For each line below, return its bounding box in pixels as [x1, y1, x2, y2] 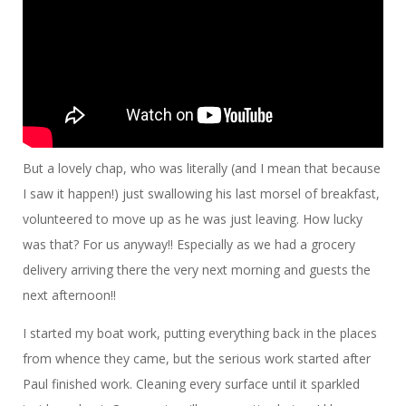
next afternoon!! [23, 286, 116, 304]
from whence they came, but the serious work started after [23, 350, 371, 368]
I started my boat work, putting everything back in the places [23, 324, 377, 343]
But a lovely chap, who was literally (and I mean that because [23, 159, 381, 178]
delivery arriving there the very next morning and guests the [23, 261, 371, 279]
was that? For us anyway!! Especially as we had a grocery [23, 236, 355, 254]
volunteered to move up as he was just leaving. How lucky [23, 210, 362, 228]
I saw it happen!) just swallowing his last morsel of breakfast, [23, 185, 380, 203]
